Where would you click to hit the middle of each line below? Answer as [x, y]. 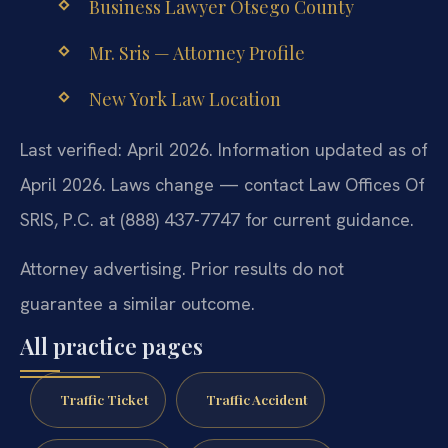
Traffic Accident [256, 399]
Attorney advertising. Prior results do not [182, 268]
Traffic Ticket [104, 399]
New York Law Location [184, 99]
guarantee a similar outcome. [137, 303]
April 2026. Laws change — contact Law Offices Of [222, 184]
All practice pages [111, 346]
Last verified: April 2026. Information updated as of [224, 149]
